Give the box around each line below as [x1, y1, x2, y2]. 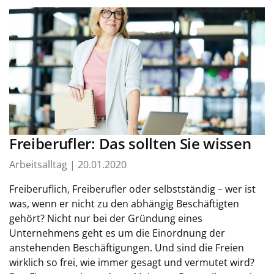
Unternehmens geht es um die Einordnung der [9, 226, 225, 240]
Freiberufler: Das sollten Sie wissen [9, 134, 251, 154]
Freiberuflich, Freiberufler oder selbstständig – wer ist [9, 182, 256, 196]
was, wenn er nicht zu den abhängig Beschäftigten [9, 197, 239, 210]
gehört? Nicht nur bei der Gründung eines [9, 212, 202, 225]
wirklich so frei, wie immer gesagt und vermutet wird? [9, 256, 254, 269]
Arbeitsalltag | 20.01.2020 [9, 158, 127, 171]
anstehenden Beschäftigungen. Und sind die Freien [9, 241, 244, 254]
